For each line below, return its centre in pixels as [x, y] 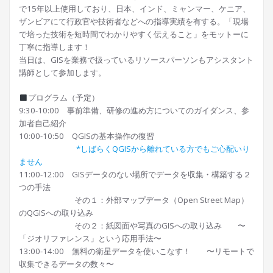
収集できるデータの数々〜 [66, 264]
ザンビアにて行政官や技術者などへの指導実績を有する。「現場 [134, 22]
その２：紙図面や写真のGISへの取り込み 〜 [132, 226]
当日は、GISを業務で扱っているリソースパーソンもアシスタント [136, 60]
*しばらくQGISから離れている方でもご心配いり [163, 149]
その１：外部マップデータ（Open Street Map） [134, 200]
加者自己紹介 [43, 123]
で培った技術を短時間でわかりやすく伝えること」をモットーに [134, 34]
